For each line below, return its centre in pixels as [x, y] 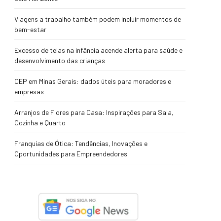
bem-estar [30, 29]
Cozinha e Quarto [40, 123]
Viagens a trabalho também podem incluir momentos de [98, 19]
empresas [29, 92]
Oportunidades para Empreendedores [71, 154]
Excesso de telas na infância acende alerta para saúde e [98, 50]
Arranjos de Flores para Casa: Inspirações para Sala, [94, 112]
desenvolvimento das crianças [60, 60]
